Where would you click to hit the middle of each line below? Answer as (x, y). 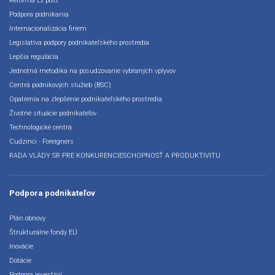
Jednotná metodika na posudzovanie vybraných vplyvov (92, 71)
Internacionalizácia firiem (48, 29)
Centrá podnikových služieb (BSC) (60, 85)
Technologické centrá (41, 128)
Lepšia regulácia (34, 57)
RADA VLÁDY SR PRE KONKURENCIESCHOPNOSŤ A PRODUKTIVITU (115, 156)
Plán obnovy (27, 219)
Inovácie (21, 247)
